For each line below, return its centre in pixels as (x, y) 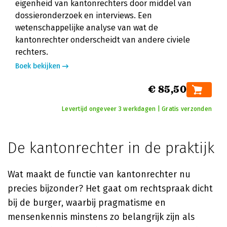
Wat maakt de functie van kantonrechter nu (99, 174)
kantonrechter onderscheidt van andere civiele (103, 40)
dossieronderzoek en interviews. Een (84, 15)
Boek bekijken (38, 66)
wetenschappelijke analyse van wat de (87, 28)
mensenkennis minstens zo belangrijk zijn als (101, 217)
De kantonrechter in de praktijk (111, 148)
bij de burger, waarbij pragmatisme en (87, 203)
